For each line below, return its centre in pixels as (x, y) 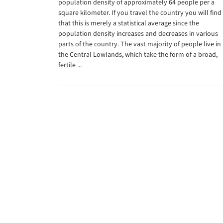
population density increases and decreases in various (138, 34)
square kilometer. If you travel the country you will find (140, 13)
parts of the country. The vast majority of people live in (140, 44)
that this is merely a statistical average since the (129, 23)
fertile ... (70, 65)
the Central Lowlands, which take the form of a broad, (138, 55)
